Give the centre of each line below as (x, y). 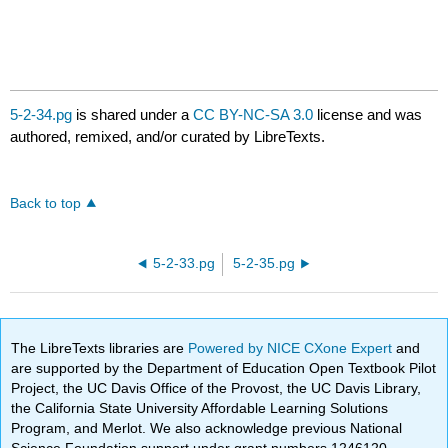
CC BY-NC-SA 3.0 (253, 115)
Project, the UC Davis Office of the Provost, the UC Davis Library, (216, 387)
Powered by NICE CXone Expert (292, 347)
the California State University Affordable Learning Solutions (200, 407)
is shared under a (133, 115)
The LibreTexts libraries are (100, 347)
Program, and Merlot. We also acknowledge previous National (207, 427)
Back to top (46, 204)
